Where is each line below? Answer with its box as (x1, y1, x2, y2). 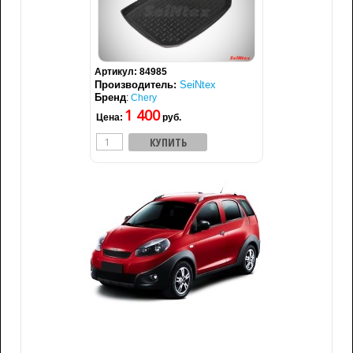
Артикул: (95, 66, 139, 77)
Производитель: (95, 79, 180, 91)
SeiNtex (180, 79, 216, 91)
